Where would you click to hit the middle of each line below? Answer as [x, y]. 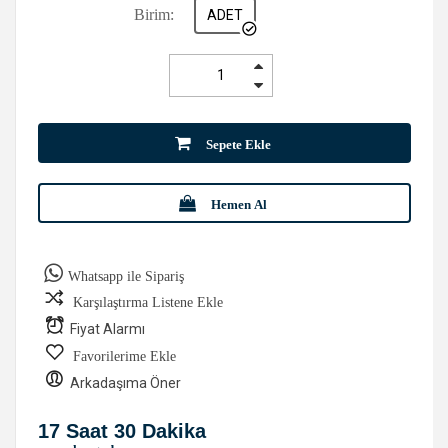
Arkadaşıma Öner [125, 382]
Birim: [153, 15]
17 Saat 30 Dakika [122, 430]
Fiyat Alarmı [107, 328]
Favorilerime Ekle [124, 356]
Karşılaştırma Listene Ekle [148, 302]
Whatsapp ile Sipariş [126, 276]
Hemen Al [239, 205]
